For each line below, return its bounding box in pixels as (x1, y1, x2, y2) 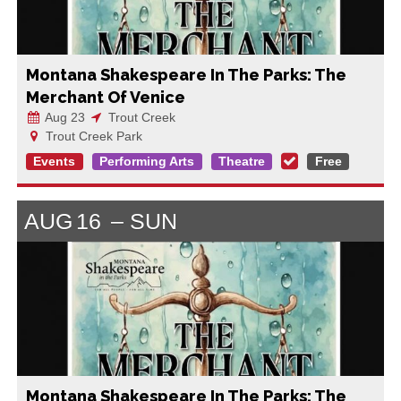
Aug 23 (41, 109, 85, 124)
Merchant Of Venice (25, 87, 185, 107)
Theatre (218, 154, 265, 169)
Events (33, 154, 76, 169)
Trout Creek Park (41, 128, 142, 143)
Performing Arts (99, 154, 195, 169)
